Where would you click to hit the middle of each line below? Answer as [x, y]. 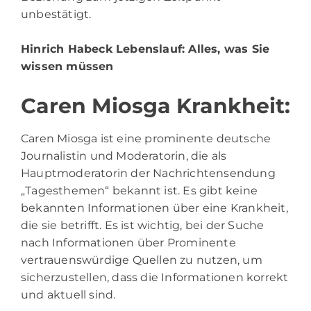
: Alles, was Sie [226, 49]
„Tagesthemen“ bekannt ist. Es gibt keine [140, 190]
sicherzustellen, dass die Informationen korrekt [155, 277]
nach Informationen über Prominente [128, 242]
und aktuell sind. [68, 294]
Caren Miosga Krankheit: [155, 106]
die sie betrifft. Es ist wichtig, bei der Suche [143, 225]
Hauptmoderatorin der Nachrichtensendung [148, 173]
